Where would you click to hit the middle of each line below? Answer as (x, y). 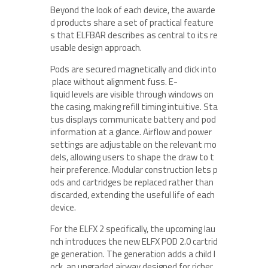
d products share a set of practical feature (132, 22)
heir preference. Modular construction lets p (134, 170)
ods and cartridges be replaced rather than (133, 182)
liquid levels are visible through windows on (133, 94)
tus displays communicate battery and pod (134, 119)
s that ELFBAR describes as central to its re (134, 35)
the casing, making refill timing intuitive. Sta (134, 107)
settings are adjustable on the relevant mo (133, 144)
